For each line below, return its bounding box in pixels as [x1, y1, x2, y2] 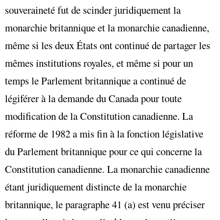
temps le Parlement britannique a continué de [5, 73, 186, 87]
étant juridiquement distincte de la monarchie [5, 179, 187, 193]
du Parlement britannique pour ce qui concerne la [5, 144, 202, 158]
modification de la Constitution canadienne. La [5, 109, 193, 123]
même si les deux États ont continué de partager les [5, 38, 210, 52]
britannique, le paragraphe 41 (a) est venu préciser [5, 197, 205, 211]
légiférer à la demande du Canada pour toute [5, 91, 182, 105]
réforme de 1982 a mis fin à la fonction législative [5, 126, 203, 140]
